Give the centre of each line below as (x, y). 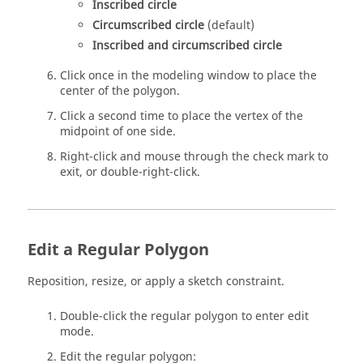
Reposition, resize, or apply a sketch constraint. (156, 282)
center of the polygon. (120, 91)
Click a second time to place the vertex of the (181, 116)
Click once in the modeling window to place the (188, 76)
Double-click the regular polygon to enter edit (184, 316)
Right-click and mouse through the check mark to (194, 157)
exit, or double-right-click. (130, 172)
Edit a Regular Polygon (118, 250)
